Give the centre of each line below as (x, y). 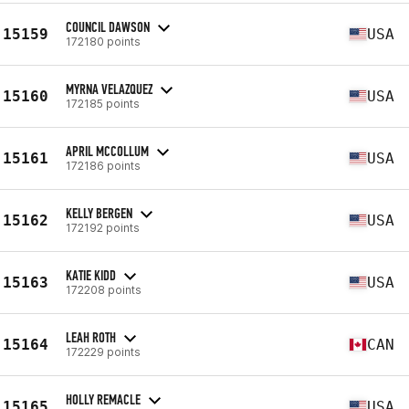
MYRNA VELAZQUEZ (109, 89)
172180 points (103, 41)
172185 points (103, 103)
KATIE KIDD (91, 275)
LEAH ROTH (91, 337)
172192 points (103, 227)
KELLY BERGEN (99, 213)
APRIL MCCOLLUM (107, 151)
